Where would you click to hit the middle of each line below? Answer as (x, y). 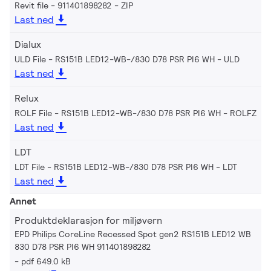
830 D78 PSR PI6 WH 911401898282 (83, 247)
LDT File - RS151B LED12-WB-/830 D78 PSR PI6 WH (114, 167)
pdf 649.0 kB (46, 261)
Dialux (28, 44)
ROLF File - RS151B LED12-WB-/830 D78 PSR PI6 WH (118, 113)
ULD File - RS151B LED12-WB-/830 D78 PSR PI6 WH (115, 59)
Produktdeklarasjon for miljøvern (88, 220)
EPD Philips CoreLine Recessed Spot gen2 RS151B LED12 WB (133, 234)
